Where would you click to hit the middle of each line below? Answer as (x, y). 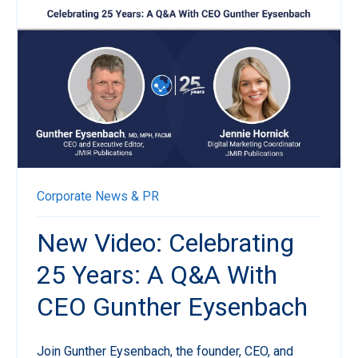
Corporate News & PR (98, 197)
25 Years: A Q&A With (157, 275)
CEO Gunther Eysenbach (172, 307)
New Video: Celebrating (165, 243)
